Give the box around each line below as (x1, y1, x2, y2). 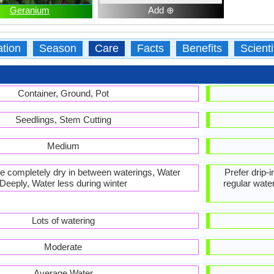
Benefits (182, 42, 222, 54)
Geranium (9, 5, 50, 15)
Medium (46, 141, 80, 151)
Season (39, 42, 76, 54)
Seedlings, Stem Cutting (15, 114, 111, 125)
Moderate (44, 242, 82, 252)
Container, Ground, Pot (17, 88, 109, 98)
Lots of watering (31, 215, 95, 226)
